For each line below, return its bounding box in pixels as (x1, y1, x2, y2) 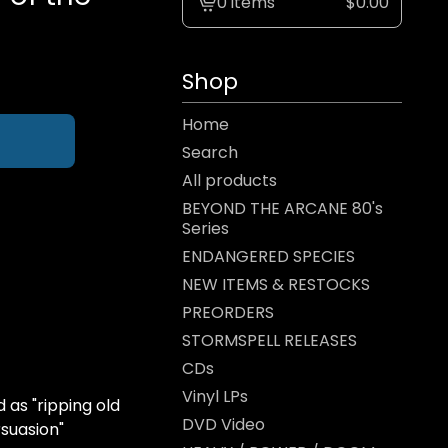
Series (182, 217, 229, 240)
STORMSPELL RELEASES (182, 329, 357, 352)
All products (182, 169, 277, 192)
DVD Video (182, 413, 265, 436)
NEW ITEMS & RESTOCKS (182, 273, 370, 296)
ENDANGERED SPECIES (182, 245, 355, 268)
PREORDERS (182, 301, 274, 324)
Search (182, 141, 238, 164)
